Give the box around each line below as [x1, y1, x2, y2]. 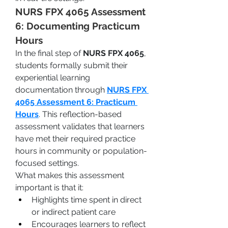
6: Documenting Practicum [15, 20, 140, 32]
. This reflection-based [39, 109, 122, 119]
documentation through [15, 85, 107, 95]
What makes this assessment [15, 170, 124, 180]
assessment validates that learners [15, 122, 145, 131]
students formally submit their [15, 61, 128, 70]
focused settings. [15, 158, 79, 168]
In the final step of [15, 48, 83, 58]
